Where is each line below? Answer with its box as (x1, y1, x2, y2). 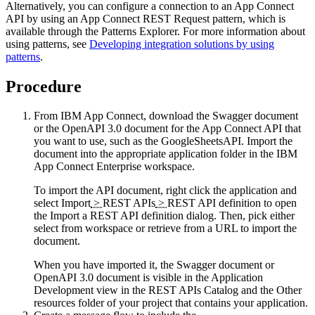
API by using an (6, 12, 80, 25)
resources (34, 297, 75, 309)
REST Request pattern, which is (140, 12, 285, 25)
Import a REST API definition (50, 210, 184, 222)
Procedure (6, 77, 82, 96)
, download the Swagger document (143, 110, 298, 122)
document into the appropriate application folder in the (34, 148, 276, 160)
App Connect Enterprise (34, 160, 141, 173)
